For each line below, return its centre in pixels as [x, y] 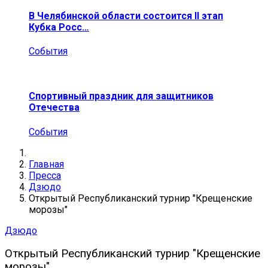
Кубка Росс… [59, 27]
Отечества [54, 108]
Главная [46, 164]
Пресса [45, 175]
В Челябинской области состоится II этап [126, 16]
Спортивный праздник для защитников [121, 96]
